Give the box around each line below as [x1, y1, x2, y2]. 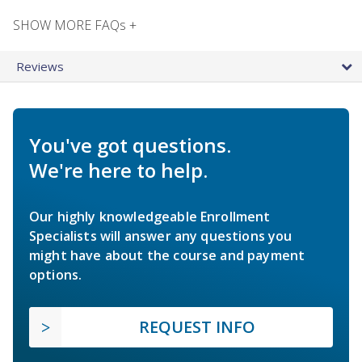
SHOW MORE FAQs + [13, 15, 137, 34]
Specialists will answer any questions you [29, 226, 293, 245]
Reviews [16, 57, 64, 74]
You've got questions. [29, 131, 231, 158]
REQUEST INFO [139, 315, 255, 338]
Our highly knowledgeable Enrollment [29, 207, 271, 225]
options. [29, 265, 82, 284]
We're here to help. [29, 156, 208, 183]
